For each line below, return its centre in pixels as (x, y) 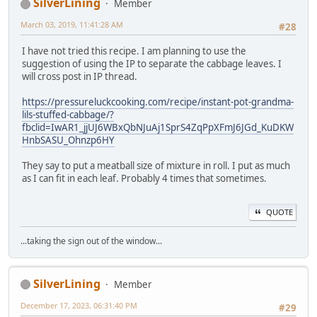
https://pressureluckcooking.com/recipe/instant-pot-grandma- (158, 102)
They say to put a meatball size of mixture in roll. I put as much (156, 166)
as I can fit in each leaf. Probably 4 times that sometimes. (144, 179)
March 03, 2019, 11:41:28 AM (72, 24)
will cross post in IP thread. (80, 77)
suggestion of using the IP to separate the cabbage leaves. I (152, 64)
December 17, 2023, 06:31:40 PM (79, 305)
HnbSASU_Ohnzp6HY (68, 140)
